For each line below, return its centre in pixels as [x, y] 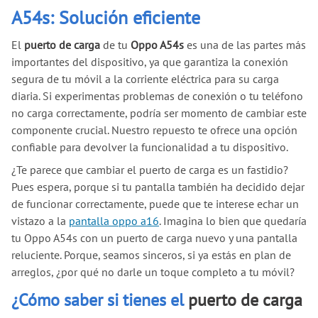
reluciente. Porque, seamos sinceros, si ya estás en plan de [151, 254]
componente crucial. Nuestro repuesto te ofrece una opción [154, 130]
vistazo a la [40, 220]
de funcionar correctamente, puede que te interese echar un [155, 203]
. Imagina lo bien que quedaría [233, 220]
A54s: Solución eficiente [106, 17]
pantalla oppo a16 [114, 220]
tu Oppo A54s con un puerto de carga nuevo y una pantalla [154, 237]
